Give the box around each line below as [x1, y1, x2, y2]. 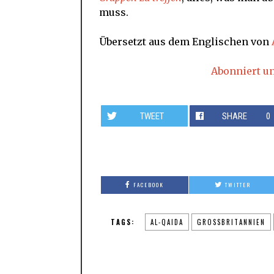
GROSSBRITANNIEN [196, 217, 261, 227]
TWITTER [224, 180, 251, 189]
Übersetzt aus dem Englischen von [99, 35, 272, 48]
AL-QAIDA [150, 217, 183, 227]
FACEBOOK [133, 180, 164, 189]
